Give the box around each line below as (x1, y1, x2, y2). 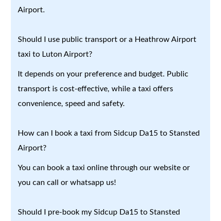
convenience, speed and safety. (18, 99, 125, 108)
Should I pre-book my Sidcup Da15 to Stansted (18, 208, 181, 216)
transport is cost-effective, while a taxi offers (18, 84, 174, 93)
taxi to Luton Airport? (18, 50, 93, 58)
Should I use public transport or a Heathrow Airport (18, 35, 197, 43)
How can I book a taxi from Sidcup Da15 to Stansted (18, 129, 200, 137)
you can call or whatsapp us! (18, 178, 116, 186)
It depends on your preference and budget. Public (18, 70, 189, 78)
